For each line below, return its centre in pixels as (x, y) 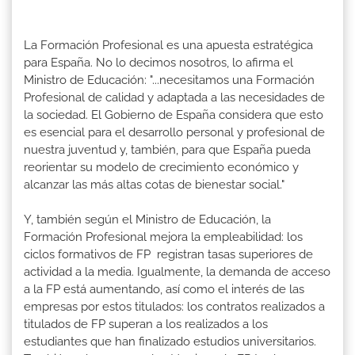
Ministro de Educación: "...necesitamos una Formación (169, 80)
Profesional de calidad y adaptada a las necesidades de (174, 97)
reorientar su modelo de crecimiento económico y (161, 167)
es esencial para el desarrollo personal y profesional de (174, 132)
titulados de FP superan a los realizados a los (146, 324)
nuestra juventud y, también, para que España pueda (167, 149)
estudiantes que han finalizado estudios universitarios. (170, 341)
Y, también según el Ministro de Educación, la (147, 219)
